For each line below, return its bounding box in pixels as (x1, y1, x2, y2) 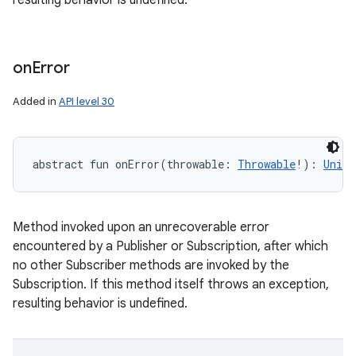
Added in (13, 95, 59, 108)
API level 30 (59, 95, 114, 108)
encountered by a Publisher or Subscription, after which (13, 238, 328, 254)
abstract (33, 157, 83, 172)
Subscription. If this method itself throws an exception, (13, 277, 329, 292)
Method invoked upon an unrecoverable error (13, 219, 269, 235)
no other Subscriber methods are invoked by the (13, 257, 289, 273)
